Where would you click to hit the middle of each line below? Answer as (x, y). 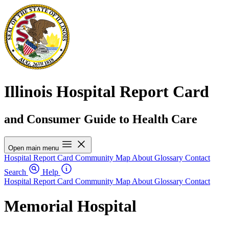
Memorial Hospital (70, 206)
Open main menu (33, 148)
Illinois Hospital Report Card (107, 92)
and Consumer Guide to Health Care (101, 119)
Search (15, 172)
